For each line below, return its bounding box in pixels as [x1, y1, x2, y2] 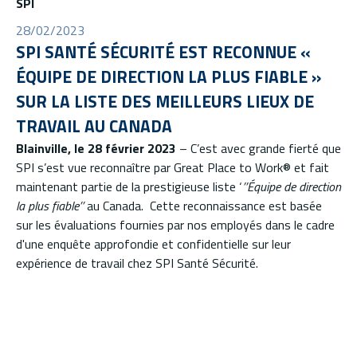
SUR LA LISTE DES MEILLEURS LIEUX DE [16, 88, 314, 114]
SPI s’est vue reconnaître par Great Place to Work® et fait [16, 157, 329, 177]
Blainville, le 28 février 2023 [16, 138, 176, 158]
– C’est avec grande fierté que [176, 138, 341, 158]
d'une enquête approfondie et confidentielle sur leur [16, 233, 291, 253]
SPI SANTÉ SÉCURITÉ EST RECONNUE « [16, 38, 311, 65]
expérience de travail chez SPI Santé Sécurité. [16, 253, 258, 273]
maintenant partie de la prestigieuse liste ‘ [16, 176, 242, 196]
